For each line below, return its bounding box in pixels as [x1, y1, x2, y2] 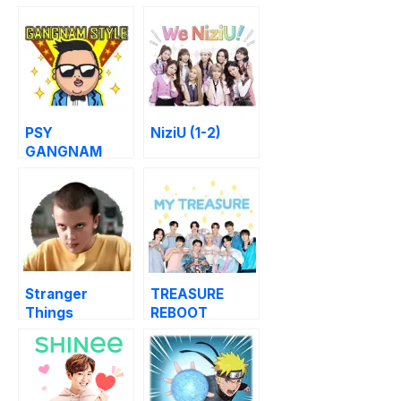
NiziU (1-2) [150, 124, 221, 142]
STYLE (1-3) [25, 162, 105, 180]
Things [25, 304, 73, 322]
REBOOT [150, 304, 208, 322]
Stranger [25, 286, 88, 303]
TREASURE [150, 286, 224, 303]
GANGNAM [25, 143, 102, 161]
